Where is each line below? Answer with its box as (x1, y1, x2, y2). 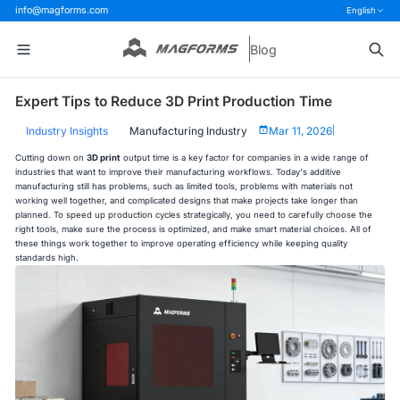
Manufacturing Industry (129, 123, 248, 137)
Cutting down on (15, 153, 87, 163)
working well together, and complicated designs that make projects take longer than (15, 196, 359, 206)
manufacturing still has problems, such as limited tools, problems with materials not (15, 181, 354, 192)
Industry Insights (26, 123, 109, 137)
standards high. (15, 253, 79, 263)
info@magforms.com (15, 4, 109, 16)
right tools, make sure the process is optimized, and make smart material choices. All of (15, 224, 372, 235)
